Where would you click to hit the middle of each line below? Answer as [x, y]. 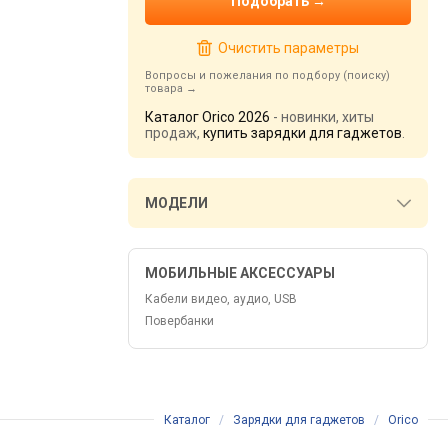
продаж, [174, 133]
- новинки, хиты [322, 117]
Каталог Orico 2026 [207, 117]
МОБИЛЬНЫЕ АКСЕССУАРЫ [240, 273]
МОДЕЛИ [176, 203]
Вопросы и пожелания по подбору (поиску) [267, 75]
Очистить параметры [288, 48]
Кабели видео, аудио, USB [221, 299]
